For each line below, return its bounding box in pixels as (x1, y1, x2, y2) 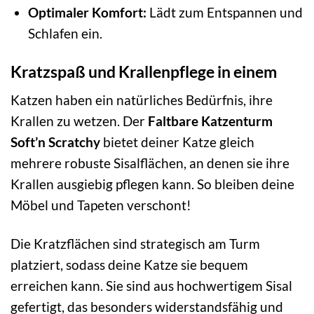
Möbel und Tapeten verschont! (11, 197, 191, 214)
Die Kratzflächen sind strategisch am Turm (11, 235, 260, 252)
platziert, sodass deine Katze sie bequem (11, 257, 248, 273)
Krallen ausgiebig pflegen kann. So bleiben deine (11, 176, 294, 193)
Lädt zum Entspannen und (146, 4, 303, 20)
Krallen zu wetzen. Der (11, 113, 148, 130)
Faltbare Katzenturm (148, 113, 273, 130)
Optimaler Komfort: (27, 4, 146, 20)
